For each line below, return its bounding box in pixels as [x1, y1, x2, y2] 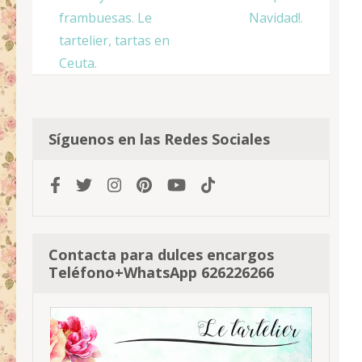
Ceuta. [59, 54, 97, 73]
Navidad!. [249, 9, 303, 27]
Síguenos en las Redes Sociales [48, 129, 270, 149]
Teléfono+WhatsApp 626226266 [48, 263, 274, 283]
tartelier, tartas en [59, 32, 170, 50]
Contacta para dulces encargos [48, 245, 274, 265]
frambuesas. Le [59, 9, 152, 27]
